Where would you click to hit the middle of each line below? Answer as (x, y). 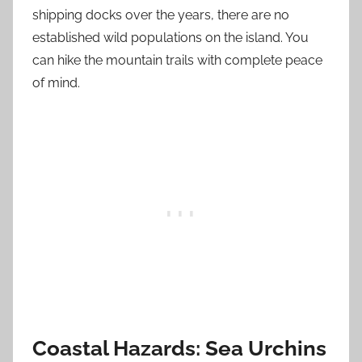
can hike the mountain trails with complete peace (177, 60)
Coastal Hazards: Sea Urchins (179, 348)
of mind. (56, 82)
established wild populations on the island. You (170, 37)
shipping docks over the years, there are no (161, 15)
